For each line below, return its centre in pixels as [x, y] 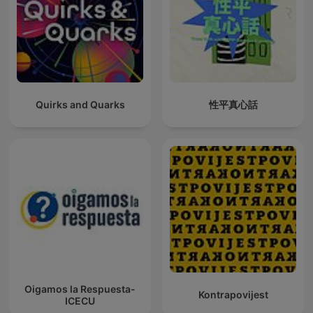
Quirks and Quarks [80, 105]
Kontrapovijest [233, 295]
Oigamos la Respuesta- [80, 289]
